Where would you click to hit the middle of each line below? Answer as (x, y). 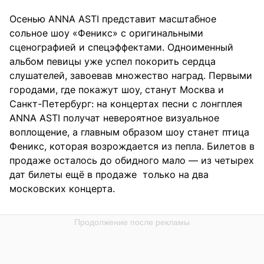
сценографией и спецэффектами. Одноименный (121, 47)
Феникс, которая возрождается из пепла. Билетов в (132, 146)
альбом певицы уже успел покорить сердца (113, 62)
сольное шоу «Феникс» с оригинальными (106, 33)
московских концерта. (62, 189)
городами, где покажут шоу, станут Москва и (117, 90)
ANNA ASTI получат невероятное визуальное (114, 118)
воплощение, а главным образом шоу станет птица (129, 132)
